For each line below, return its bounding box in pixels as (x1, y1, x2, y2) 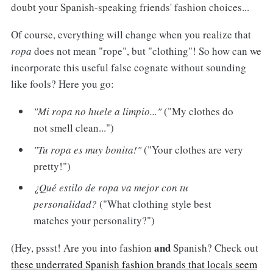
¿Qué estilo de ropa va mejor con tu (34, 180, 189, 195)
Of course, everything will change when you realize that (10, 27, 251, 42)
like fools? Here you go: (10, 77, 114, 91)
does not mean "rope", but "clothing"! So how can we (31, 44, 261, 58)
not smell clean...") (34, 121, 115, 135)
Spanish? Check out (170, 240, 258, 255)
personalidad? (34, 197, 97, 211)
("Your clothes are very (141, 142, 244, 157)
